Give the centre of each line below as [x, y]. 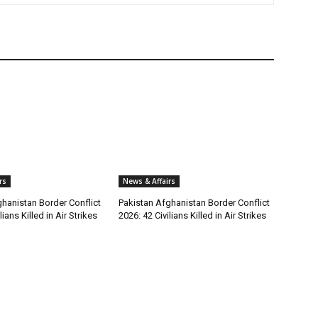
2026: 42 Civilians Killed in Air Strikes [193, 216]
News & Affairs [149, 181]
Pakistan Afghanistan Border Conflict [194, 203]
